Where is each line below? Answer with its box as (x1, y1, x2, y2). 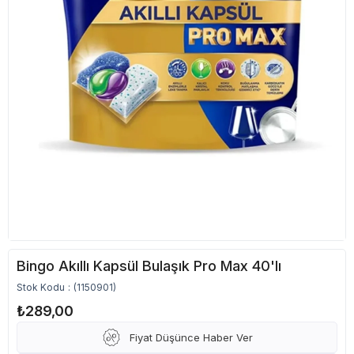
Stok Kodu (17, 281, 65, 293)
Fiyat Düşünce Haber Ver (129, 331, 253, 344)
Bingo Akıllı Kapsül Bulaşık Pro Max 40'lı (17, 258, 281, 274)
